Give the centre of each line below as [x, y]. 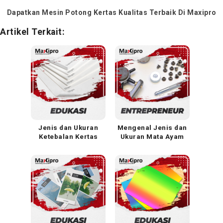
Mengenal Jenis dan [152, 128]
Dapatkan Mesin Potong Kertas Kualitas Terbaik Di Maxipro [111, 13]
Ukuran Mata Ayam [152, 137]
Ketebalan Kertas [68, 137]
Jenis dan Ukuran [68, 128]
